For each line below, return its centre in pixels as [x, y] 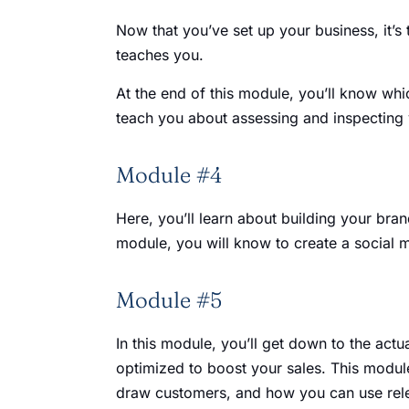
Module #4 [169, 175]
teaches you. [160, 55]
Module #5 [169, 300]
